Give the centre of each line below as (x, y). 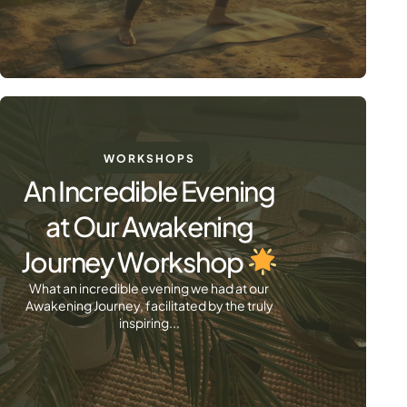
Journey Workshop (134, 262)
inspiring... (149, 323)
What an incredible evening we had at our (149, 288)
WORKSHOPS (149, 159)
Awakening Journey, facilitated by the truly (149, 305)
